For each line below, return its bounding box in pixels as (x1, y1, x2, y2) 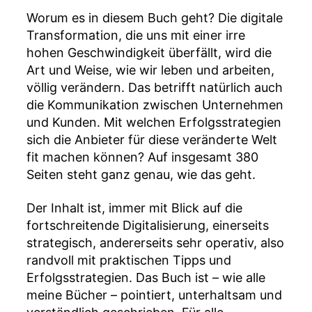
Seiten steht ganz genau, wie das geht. (26, 167, 256, 182)
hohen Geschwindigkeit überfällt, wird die (26, 45, 272, 61)
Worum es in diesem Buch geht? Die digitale (26, 10, 283, 26)
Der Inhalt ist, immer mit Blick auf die (26, 200, 242, 215)
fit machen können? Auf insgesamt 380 (26, 150, 258, 165)
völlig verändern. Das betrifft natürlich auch (26, 80, 283, 95)
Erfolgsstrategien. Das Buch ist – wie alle (26, 270, 265, 285)
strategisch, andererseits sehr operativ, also (26, 235, 284, 250)
